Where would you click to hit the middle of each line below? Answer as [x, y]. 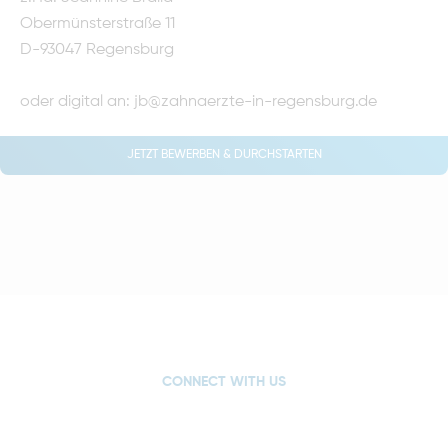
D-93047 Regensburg [97, 49]
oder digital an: [77, 101]
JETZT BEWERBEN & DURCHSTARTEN [224, 154]
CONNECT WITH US [224, 381]
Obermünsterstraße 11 [97, 23]
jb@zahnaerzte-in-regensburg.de [255, 101]
